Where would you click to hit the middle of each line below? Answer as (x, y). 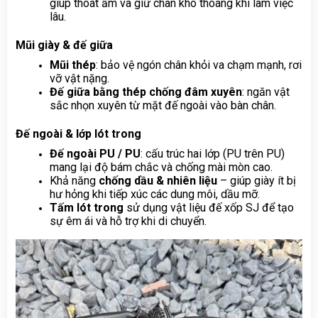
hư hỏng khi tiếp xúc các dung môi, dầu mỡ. (155, 194)
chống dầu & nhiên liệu (158, 180)
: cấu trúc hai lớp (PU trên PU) (213, 153)
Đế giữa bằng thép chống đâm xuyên (146, 92)
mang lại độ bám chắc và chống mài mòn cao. (161, 167)
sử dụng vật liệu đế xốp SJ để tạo (210, 207)
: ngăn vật (266, 92)
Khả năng (74, 180)
